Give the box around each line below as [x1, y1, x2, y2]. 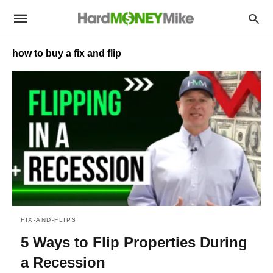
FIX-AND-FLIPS [21, 216, 77, 223]
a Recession [21, 253, 105, 271]
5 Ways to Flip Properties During [21, 233, 247, 250]
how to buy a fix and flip [12, 48, 121, 58]
